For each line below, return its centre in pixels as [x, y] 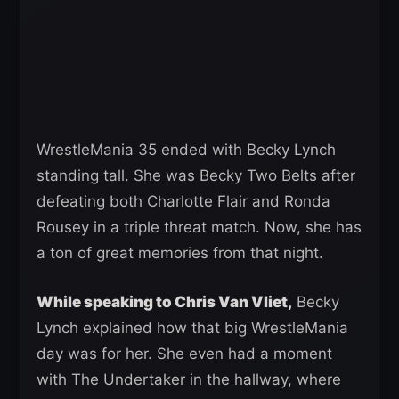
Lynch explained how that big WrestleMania [192, 327]
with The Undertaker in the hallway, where [189, 379]
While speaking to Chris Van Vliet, [164, 301]
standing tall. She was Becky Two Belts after [196, 175]
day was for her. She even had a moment [184, 353]
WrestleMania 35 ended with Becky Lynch [186, 149]
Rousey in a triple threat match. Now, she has [199, 227]
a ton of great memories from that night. [180, 252]
